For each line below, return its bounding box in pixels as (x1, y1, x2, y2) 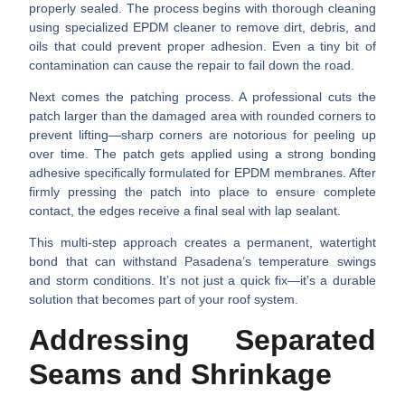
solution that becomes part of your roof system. (29, 292, 299, 307)
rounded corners (266, 108, 362, 123)
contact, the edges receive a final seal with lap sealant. (29, 202, 342, 218)
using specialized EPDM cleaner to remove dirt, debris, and (29, 19, 376, 34)
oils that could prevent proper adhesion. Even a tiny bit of (29, 38, 376, 53)
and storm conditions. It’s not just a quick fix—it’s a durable (29, 273, 376, 288)
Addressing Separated (29, 323, 376, 356)
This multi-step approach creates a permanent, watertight (29, 235, 376, 250)
